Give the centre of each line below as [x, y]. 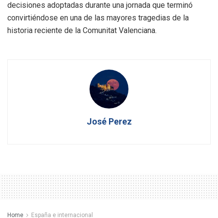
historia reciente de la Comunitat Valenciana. [82, 31]
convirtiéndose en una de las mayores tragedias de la [98, 18]
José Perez [109, 122]
